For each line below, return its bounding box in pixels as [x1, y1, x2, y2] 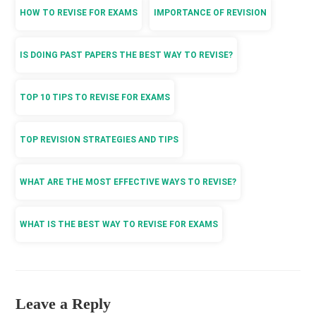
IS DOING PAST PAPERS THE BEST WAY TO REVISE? [20, 49, 233, 60]
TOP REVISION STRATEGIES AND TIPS [20, 134, 179, 145]
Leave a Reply [16, 294, 111, 312]
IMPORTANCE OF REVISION [154, 7, 267, 18]
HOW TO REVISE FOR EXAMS [20, 7, 138, 18]
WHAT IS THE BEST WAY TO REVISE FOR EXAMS [20, 219, 219, 229]
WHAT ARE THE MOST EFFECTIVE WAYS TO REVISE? [20, 176, 237, 187]
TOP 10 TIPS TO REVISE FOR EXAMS [20, 92, 171, 102]
